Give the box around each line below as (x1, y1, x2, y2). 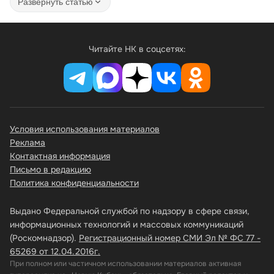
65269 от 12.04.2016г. (10, 246, 100, 257)
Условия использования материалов (10, 124, 160, 135)
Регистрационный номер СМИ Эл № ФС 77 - (79, 232, 261, 244)
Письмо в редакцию (10, 164, 91, 176)
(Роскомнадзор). (10, 232, 79, 244)
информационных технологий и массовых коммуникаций (10, 219, 243, 231)
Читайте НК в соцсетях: (88, 43, 186, 55)
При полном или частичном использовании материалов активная (10, 259, 241, 269)
